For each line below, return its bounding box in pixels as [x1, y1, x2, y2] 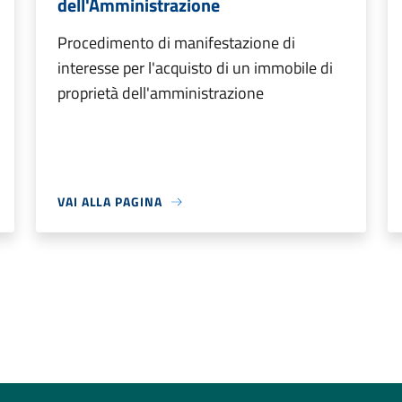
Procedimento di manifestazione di [57, 31, 295, 55]
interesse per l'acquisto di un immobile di [57, 56, 333, 80]
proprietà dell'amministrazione [57, 81, 264, 105]
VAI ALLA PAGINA [57, 192, 162, 211]
